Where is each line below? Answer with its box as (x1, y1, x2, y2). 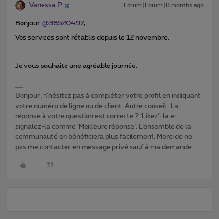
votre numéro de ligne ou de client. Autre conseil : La (15, 103, 178, 110)
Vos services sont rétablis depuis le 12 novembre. (15, 34, 169, 42)
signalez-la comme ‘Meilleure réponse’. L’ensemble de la (15, 123, 191, 131)
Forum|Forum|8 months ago (124, 2, 204, 9)
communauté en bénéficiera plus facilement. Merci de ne (15, 133, 192, 141)
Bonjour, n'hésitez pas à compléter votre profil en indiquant (15, 92, 201, 100)
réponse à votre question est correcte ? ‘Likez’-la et (15, 113, 177, 120)
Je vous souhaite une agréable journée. (15, 63, 137, 70)
